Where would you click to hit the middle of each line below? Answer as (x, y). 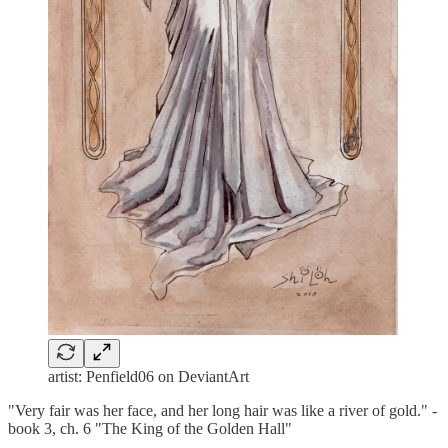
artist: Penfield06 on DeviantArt (148, 376)
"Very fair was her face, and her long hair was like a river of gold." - (222, 410)
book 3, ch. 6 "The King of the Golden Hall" (150, 428)
